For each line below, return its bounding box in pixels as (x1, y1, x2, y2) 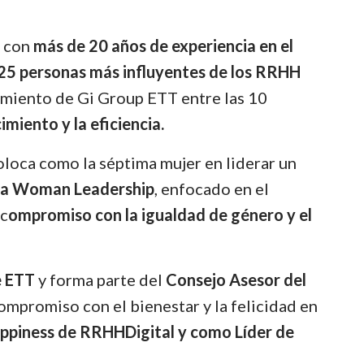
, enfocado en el (154, 178, 270, 198)
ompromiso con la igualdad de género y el (8, 204, 313, 224)
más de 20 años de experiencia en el (33, 35, 294, 55)
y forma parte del (35, 269, 167, 289)
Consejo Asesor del (166, 269, 307, 289)
